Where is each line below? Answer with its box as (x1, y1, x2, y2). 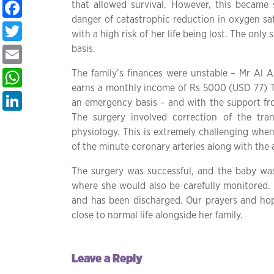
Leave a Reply (72, 253, 143, 265)
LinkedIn (22, 91, 92, 111)
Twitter (22, 21, 80, 41)
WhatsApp (22, 68, 112, 87)
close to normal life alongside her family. (72, 210, 243, 221)
